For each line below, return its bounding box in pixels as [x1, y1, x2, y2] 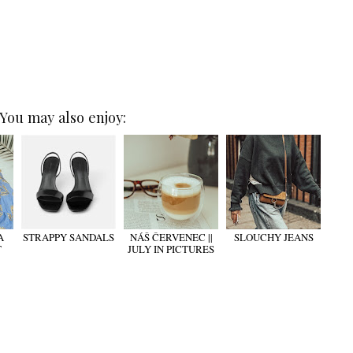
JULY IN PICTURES [128, 242, 215, 257]
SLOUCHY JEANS [233, 230, 314, 245]
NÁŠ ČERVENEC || [129, 230, 213, 245]
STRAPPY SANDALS [23, 230, 115, 245]
